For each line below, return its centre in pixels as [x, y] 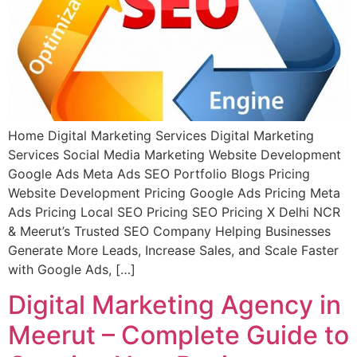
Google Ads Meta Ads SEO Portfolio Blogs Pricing [159, 173]
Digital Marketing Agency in [175, 305]
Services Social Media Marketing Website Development [175, 154]
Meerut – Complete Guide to [178, 335]
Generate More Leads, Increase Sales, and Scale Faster [173, 250]
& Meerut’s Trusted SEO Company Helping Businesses [169, 231]
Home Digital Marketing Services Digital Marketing [161, 135]
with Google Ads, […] [72, 269]
